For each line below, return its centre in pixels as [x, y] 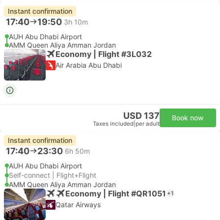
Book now [188, 118]
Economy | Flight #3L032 [104, 54]
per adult [148, 124]
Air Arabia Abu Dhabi [89, 65]
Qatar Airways [78, 205]
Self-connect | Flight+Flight [53, 175]
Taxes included [113, 124]
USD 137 [141, 116]
